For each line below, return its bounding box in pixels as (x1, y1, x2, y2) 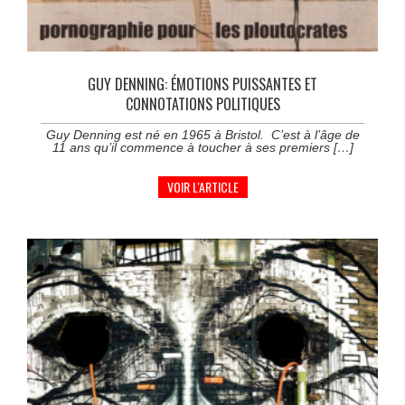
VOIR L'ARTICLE (166, 176, 239, 196)
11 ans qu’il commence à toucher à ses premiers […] (52, 139, 353, 155)
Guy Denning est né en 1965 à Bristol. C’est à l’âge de (45, 127, 360, 142)
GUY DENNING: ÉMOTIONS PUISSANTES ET (88, 72, 317, 95)
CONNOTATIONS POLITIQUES (125, 92, 280, 115)
